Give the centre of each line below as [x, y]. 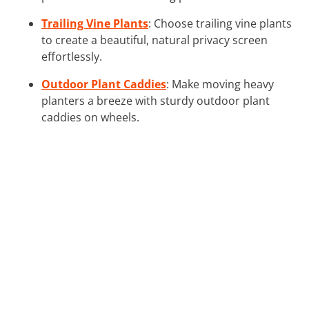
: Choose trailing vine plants [220, 23]
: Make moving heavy [220, 84]
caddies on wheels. [90, 117]
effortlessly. [72, 56]
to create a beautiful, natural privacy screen [154, 40]
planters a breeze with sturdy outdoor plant [156, 100]
